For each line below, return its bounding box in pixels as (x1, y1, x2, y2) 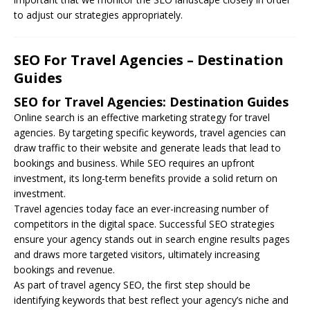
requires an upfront (166, 156, 255, 170)
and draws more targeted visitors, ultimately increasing (14, 247, 259, 261)
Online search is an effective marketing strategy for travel (14, 110, 270, 124)
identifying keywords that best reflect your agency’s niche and (14, 293, 289, 307)
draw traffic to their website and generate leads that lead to (14, 140, 281, 154)
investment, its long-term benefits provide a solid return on (14, 171, 277, 185)
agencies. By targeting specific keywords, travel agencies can (14, 125, 286, 139)
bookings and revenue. (14, 262, 115, 276)
